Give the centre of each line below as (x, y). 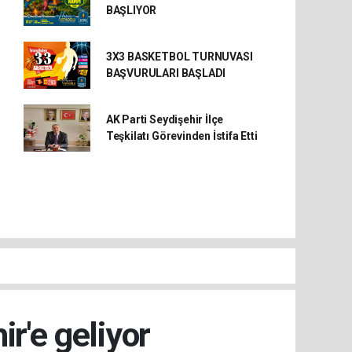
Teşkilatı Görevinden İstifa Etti (181, 136)
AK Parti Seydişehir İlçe (165, 119)
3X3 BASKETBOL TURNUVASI (179, 57)
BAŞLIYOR (131, 10)
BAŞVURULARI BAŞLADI (166, 73)
